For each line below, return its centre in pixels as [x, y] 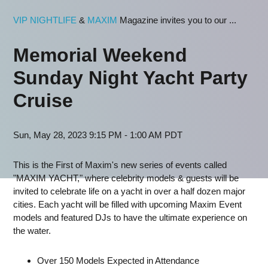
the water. [32, 231]
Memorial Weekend [100, 55]
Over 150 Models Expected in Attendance [118, 261]
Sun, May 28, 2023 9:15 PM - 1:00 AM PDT [98, 135]
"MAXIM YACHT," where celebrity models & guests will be [126, 178]
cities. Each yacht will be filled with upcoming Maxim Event [127, 204]
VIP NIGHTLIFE [45, 20]
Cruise [43, 100]
